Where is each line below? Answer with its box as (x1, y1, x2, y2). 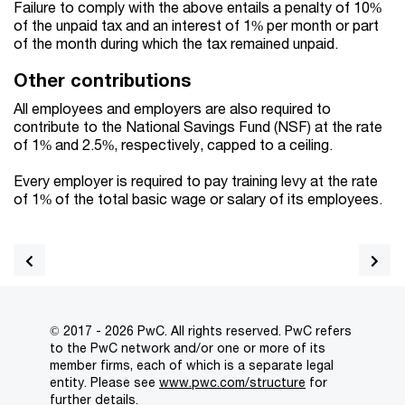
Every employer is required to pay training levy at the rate (14, 172, 378, 190)
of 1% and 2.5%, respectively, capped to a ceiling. (14, 136, 333, 154)
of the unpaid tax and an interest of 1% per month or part (14, 16, 379, 34)
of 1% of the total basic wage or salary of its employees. (14, 190, 382, 208)
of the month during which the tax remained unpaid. (14, 34, 338, 52)
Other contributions (14, 70, 191, 91)
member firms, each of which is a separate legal (50, 357, 334, 373)
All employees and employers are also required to (14, 99, 331, 118)
